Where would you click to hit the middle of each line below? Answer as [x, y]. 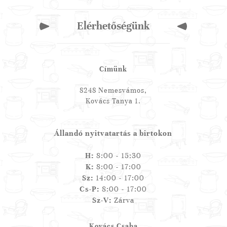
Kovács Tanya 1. [113, 101]
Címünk [113, 69]
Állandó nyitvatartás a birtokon [113, 134]
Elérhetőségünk [113, 26]
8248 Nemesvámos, [113, 91]
